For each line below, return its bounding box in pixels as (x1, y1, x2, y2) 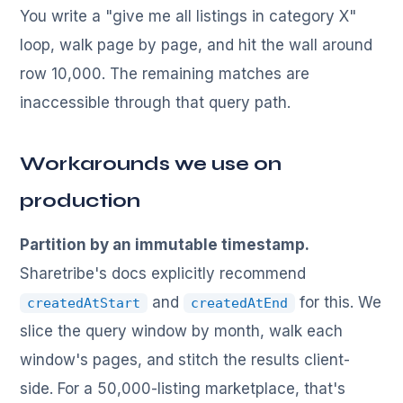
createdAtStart (27, 295, 141, 312)
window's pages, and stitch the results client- (20, 351, 351, 370)
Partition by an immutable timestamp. (20, 236, 310, 255)
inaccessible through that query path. (20, 94, 291, 112)
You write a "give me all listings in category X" (20, 7, 357, 26)
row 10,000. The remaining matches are (20, 65, 310, 84)
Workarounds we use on (20, 152, 282, 176)
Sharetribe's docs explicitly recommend (20, 264, 307, 283)
